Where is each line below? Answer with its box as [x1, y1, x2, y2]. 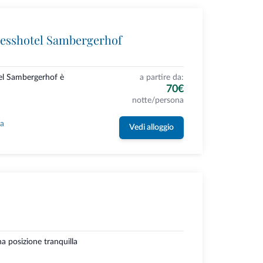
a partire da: [139, 73, 184, 82]
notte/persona [131, 96, 184, 105]
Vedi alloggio [129, 123, 174, 132]
